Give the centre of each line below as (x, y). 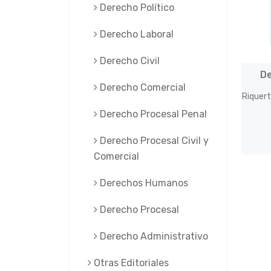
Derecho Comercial (142, 87)
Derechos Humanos (143, 183)
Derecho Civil (129, 61)
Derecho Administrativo (153, 236)
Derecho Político (136, 8)
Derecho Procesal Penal (152, 114)
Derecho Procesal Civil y (153, 141)
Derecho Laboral (135, 34)
